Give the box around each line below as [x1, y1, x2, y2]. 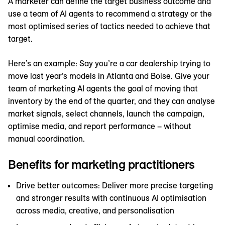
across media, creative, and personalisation [16, 205, 174, 216]
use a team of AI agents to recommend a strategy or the [8, 9, 212, 19]
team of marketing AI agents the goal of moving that [8, 83, 198, 94]
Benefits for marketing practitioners [8, 157, 195, 172]
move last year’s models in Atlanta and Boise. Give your [8, 71, 209, 81]
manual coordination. [8, 134, 85, 144]
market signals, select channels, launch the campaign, [8, 108, 204, 119]
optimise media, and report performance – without [8, 121, 191, 132]
